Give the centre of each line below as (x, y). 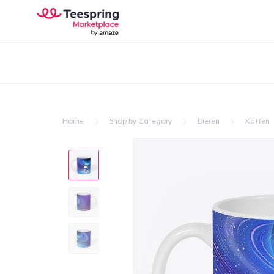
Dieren (209, 121)
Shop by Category (141, 121)
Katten (257, 121)
